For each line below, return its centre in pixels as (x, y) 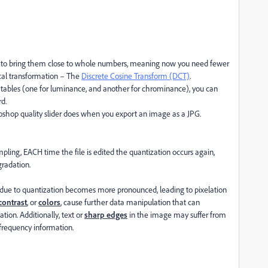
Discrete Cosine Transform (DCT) (135, 76)
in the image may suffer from (177, 214)
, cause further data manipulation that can (130, 202)
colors (49, 202)
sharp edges (106, 214)
